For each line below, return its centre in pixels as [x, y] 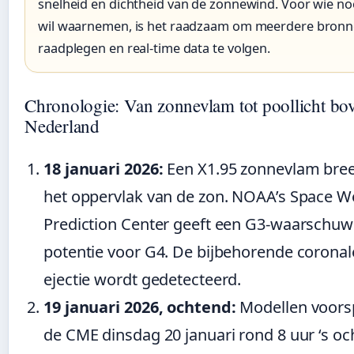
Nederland [62, 126]
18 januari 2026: [104, 169]
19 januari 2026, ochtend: [140, 307]
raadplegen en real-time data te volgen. [154, 49]
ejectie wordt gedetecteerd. [143, 280]
